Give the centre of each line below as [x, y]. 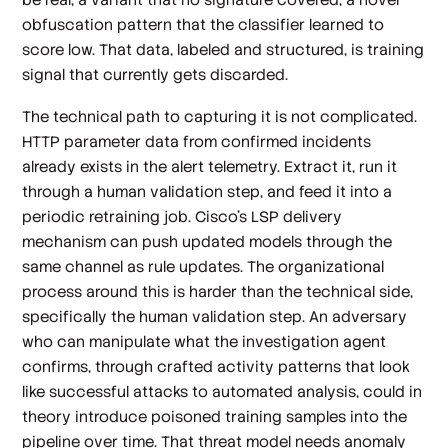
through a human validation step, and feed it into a [207, 191]
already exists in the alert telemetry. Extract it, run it [210, 166]
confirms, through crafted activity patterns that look [216, 366]
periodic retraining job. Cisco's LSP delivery [182, 216]
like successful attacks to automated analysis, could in [222, 391]
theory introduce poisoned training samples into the [215, 416]
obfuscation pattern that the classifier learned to [203, 25]
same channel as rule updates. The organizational [203, 266]
